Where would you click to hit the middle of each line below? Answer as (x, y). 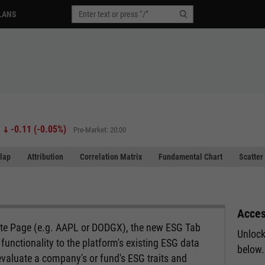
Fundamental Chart (190, 157)
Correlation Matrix (111, 157)
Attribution (45, 157)
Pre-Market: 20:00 (99, 130)
